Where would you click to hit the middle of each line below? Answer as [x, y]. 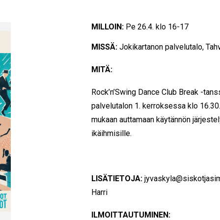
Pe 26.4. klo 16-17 [156, 27]
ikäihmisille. [112, 133]
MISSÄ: [105, 47]
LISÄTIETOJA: [117, 179]
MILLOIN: [108, 27]
